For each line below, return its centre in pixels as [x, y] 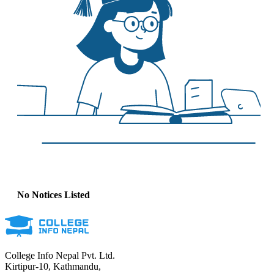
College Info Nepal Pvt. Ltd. [60, 255]
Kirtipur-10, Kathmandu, [53, 266]
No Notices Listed [54, 195]
